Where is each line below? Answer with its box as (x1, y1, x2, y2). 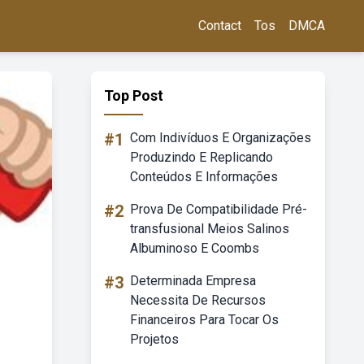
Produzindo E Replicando (130, 149, 273, 165)
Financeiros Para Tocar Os (130, 312, 279, 327)
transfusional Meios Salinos (130, 221, 289, 236)
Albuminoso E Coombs (130, 240, 259, 256)
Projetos (130, 331, 179, 347)
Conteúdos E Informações (130, 169, 278, 184)
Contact (198, 18, 241, 33)
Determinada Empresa (130, 273, 256, 288)
